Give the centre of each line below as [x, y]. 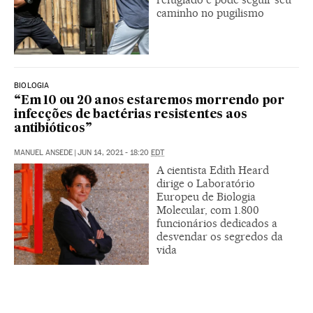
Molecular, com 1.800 [208, 210]
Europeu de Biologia [206, 196]
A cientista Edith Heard [213, 170]
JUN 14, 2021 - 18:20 [114, 152]
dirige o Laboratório [206, 183]
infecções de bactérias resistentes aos [131, 115]
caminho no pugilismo [210, 13]
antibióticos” [53, 129]
